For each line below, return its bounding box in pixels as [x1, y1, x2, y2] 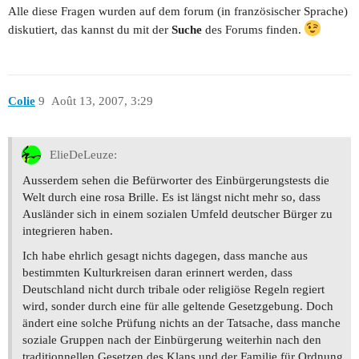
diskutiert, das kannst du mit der [8, 22, 171, 36]
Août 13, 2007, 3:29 [50, 95, 153, 108]
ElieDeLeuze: [46, 148, 117, 162]
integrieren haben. [22, 224, 113, 237]
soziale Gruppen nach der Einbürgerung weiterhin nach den [22, 333, 321, 346]
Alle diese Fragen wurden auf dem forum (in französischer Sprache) [8, 4, 348, 18]
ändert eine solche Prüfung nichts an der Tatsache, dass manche [22, 316, 341, 329]
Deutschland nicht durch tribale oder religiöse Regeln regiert [22, 282, 325, 296]
